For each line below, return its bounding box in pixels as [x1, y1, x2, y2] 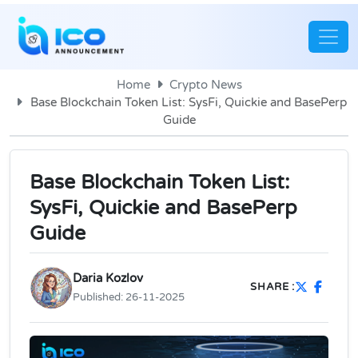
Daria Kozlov [73, 270, 143, 285]
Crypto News [169, 77, 242, 92]
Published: [73, 290, 125, 304]
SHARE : [250, 280, 295, 294]
